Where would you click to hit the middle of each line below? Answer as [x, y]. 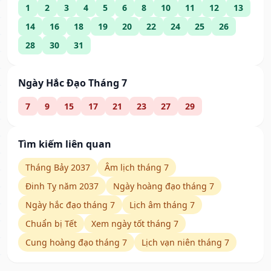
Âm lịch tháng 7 [137, 168]
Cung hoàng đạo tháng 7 [76, 243]
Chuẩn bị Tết [51, 224]
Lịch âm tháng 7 [162, 205]
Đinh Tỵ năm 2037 [62, 186]
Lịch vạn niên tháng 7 [185, 243]
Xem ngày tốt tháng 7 [135, 224]
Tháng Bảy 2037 [58, 168]
